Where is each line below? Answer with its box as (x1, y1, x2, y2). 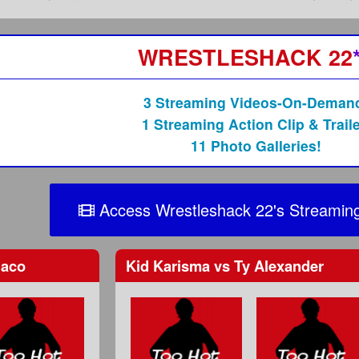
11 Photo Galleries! (191, 135, 322, 156)
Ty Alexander (230, 254, 325, 276)
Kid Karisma (126, 254, 215, 276)
